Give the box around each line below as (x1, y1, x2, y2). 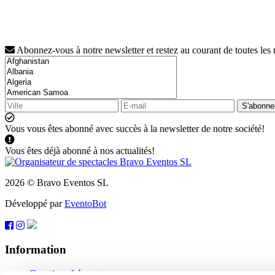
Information (5, 243, 66, 257)
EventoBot (64, 198, 106, 209)
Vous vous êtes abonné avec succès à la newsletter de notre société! (5, 123, 265, 134)
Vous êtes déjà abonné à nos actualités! (5, 145, 155, 157)
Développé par (5, 198, 64, 209)
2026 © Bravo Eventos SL (5, 177, 109, 188)
